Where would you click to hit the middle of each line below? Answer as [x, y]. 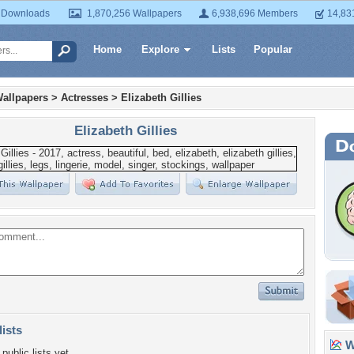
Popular [273, 49]
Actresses [85, 98]
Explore [160, 49]
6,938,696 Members [255, 13]
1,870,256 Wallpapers [134, 13]
